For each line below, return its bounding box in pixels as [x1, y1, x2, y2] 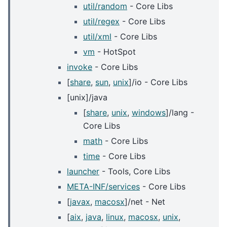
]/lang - [166, 107, 194, 118]
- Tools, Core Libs [99, 166, 170, 177]
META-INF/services [67, 181, 140, 192]
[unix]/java [67, 92, 107, 103]
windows [132, 107, 166, 118]
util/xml [83, 31, 111, 42]
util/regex [83, 16, 120, 27]
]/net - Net [125, 197, 165, 207]
